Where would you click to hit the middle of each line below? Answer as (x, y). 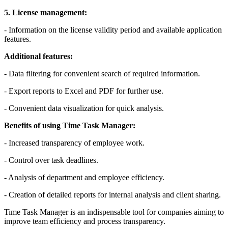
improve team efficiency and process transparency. (85, 221)
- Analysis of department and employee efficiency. (84, 178)
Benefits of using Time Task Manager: (70, 126)
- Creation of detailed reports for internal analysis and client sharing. (112, 195)
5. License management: (46, 13)
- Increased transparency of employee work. (74, 143)
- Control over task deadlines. (51, 160)
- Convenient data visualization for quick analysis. (84, 108)
